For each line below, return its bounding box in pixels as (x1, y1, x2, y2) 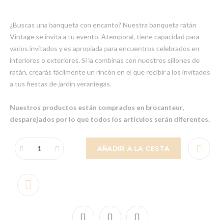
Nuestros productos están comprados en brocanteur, (10, 103, 184, 112)
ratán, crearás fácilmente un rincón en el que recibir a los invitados (10, 68, 210, 77)
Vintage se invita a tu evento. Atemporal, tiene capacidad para (10, 32, 199, 41)
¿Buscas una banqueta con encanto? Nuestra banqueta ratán (10, 21, 196, 29)
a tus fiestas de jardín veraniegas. (10, 80, 111, 88)
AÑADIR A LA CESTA (97, 144, 170, 152)
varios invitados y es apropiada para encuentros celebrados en (10, 44, 199, 53)
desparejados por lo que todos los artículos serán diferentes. (10, 115, 210, 124)
